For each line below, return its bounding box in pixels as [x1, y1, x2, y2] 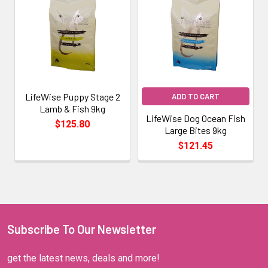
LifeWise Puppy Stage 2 [25, 90, 120, 102]
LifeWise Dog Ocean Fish [146, 112, 245, 124]
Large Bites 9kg [165, 124, 227, 136]
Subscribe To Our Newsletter [7, 221, 156, 236]
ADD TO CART [172, 91, 220, 101]
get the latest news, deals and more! [7, 252, 160, 264]
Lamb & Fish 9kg [39, 102, 105, 114]
